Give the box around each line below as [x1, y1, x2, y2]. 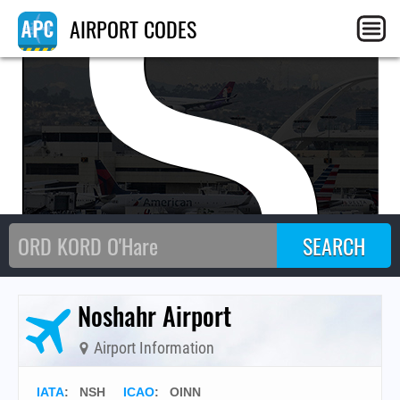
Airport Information [90, 338, 214, 357]
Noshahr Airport [78, 297, 231, 334]
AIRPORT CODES [64, 12, 196, 45]
